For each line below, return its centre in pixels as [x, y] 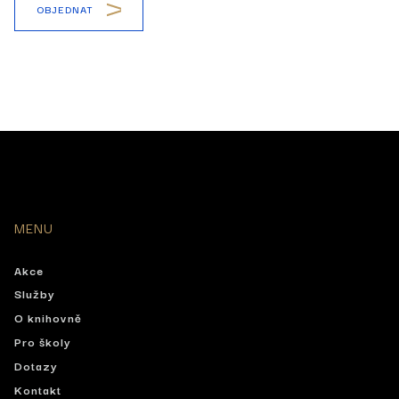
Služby [35, 293]
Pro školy [43, 342]
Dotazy [36, 365]
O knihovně [48, 318]
